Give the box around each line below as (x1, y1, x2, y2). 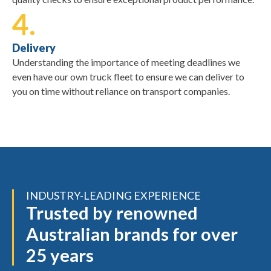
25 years (26, 244, 94, 266)
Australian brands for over (26, 223, 238, 244)
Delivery (12, 41, 56, 54)
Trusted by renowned (26, 201, 198, 223)
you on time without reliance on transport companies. (12, 85, 230, 97)
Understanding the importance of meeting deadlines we (12, 56, 240, 68)
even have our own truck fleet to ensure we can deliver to (12, 70, 244, 82)
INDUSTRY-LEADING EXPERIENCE (26, 188, 201, 202)
